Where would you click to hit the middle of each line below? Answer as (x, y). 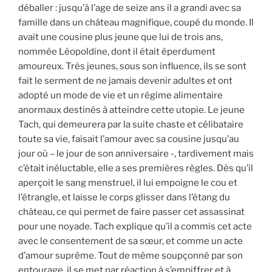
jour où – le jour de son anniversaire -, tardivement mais (136, 154)
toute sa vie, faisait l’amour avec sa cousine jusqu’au (129, 139)
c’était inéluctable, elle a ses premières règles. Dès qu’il (136, 168)
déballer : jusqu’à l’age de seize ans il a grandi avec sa (130, 8)
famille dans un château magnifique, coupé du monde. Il (136, 23)
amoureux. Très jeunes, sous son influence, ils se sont (132, 66)
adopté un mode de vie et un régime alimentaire (121, 96)
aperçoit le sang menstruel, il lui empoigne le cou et (128, 183)
